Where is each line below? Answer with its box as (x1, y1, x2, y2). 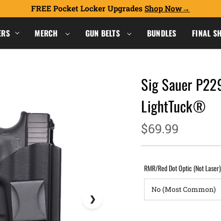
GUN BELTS (85, 27, 122, 39)
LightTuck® (141, 95, 206, 116)
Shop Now (145, 3, 182, 13)
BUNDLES (147, 27, 177, 39)
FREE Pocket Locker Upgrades (31, 3, 145, 13)
